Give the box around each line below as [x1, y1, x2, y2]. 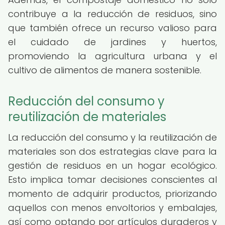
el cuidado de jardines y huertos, [8, 36, 217, 48]
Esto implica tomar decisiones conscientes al [8, 173, 217, 186]
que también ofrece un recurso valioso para [8, 22, 217, 34]
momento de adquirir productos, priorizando [8, 187, 217, 200]
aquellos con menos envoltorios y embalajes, [8, 201, 217, 214]
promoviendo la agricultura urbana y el [8, 50, 217, 62]
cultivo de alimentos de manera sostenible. [8, 64, 201, 76]
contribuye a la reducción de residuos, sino [8, 8, 217, 20]
